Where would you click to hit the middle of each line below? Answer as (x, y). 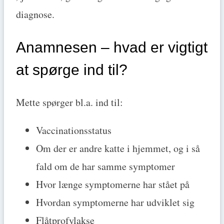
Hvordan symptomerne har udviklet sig (115, 202)
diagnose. (35, 14)
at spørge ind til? (72, 70)
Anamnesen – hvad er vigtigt (112, 47)
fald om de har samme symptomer (105, 166)
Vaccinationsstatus (74, 130)
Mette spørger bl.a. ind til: (69, 102)
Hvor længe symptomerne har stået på (113, 184)
